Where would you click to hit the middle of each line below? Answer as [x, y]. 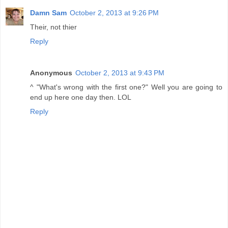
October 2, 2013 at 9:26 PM [114, 12]
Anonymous [51, 73]
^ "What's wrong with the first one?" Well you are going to [126, 87]
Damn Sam [48, 12]
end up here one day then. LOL [81, 97]
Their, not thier [53, 27]
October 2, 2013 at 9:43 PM [120, 73]
